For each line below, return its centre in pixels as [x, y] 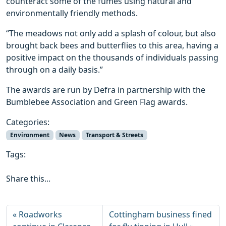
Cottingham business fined [161, 214]
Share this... [28, 178]
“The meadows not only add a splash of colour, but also [111, 33]
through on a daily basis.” [54, 69]
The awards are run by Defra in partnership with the [106, 90]
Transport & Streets [114, 135]
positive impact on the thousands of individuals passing [112, 57]
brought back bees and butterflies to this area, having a [112, 45]
